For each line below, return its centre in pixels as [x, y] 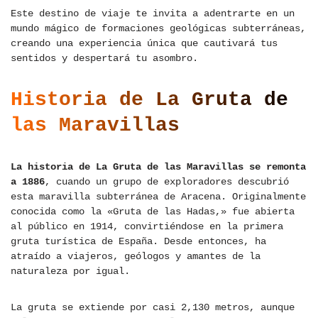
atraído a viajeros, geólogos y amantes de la [136, 257]
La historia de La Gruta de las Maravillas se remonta [158, 167]
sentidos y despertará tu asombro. [104, 59]
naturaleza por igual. [70, 272]
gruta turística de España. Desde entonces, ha [138, 242]
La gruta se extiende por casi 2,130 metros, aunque [153, 308]
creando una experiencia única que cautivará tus [144, 44]
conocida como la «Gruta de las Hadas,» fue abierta [153, 212]
